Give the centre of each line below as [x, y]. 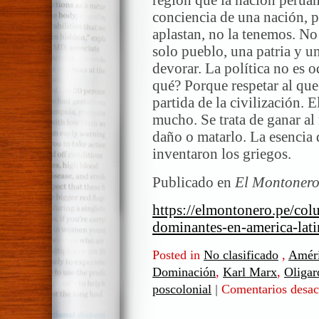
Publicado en [194, 182]
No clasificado [241, 255]
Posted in [178, 255]
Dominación [184, 272]
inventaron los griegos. [222, 154]
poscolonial [182, 289]
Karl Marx [250, 272]
